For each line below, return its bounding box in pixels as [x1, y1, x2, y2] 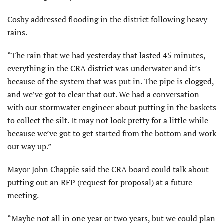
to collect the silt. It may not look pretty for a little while [7, 115, 208, 126]
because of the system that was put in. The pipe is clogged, [7, 76, 214, 87]
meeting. [7, 190, 39, 201]
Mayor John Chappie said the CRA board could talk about [7, 164, 209, 175]
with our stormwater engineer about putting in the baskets [7, 102, 216, 113]
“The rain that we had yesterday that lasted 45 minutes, [7, 50, 205, 61]
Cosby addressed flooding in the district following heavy [7, 14, 207, 25]
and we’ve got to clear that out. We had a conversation [7, 89, 199, 100]
